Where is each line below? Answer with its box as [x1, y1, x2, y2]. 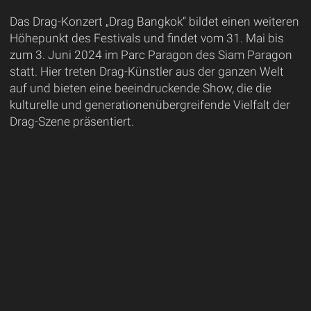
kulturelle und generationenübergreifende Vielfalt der [9, 97, 290, 112]
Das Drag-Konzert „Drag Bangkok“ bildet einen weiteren [9, 14, 299, 28]
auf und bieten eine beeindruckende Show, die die [9, 81, 271, 95]
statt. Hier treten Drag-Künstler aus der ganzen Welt [9, 64, 284, 78]
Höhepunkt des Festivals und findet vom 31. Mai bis [9, 31, 284, 45]
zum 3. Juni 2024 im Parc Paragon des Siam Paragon [9, 47, 292, 62]
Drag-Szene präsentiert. [9, 114, 134, 128]
